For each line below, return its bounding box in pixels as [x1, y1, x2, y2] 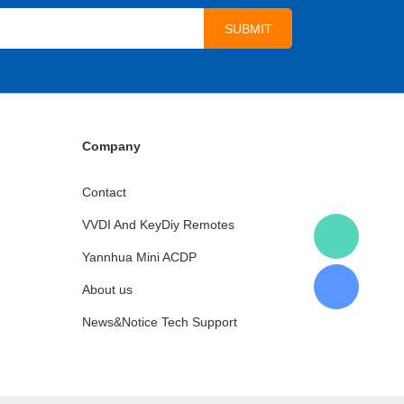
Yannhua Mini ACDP [82, 250, 197, 264]
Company [82, 139, 141, 153]
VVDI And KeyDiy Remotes [82, 217, 234, 232]
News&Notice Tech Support [82, 315, 237, 329]
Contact [82, 185, 126, 199]
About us [82, 282, 133, 297]
